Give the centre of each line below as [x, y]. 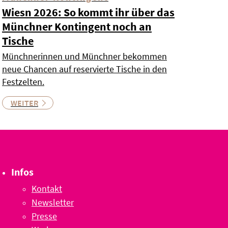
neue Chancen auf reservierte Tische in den [84, 69]
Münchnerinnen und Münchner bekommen [84, 56]
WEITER [24, 103]
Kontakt [47, 189]
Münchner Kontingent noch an [77, 27]
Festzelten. [23, 82]
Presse [44, 216]
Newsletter [53, 203]
